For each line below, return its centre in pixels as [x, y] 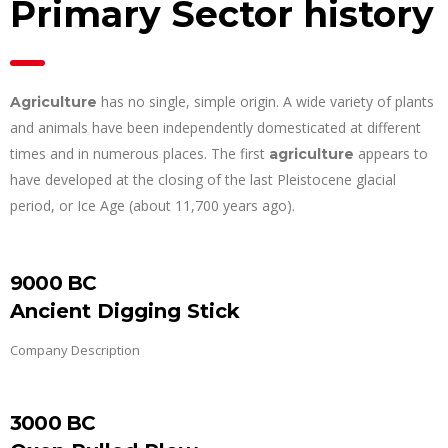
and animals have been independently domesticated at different [215, 127]
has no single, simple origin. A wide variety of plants [265, 101]
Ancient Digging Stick [125, 310]
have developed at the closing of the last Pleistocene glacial [203, 179]
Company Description [75, 349]
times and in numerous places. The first [139, 153]
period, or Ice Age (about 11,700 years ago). [152, 205]
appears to [391, 153]
